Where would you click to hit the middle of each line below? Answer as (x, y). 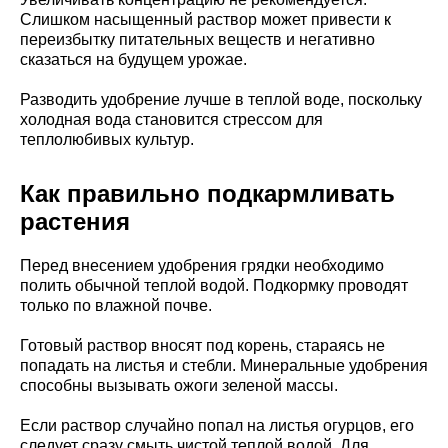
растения (75, 221)
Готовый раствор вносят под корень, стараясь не (202, 345)
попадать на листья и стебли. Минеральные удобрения (224, 365)
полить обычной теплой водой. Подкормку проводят (214, 285)
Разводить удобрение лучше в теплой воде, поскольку (221, 99)
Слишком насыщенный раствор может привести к (205, 19)
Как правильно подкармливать (207, 193)
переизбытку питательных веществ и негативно (197, 39)
